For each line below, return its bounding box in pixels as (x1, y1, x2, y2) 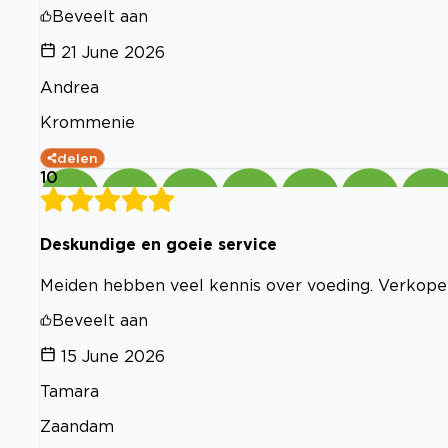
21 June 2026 (61, 43, 165, 62)
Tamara (40, 381, 99, 400)
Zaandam (40, 416, 114, 435)
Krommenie (40, 113, 135, 132)
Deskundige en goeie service (40, 235, 277, 254)
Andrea (40, 78, 99, 97)
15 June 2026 (61, 346, 165, 365)
